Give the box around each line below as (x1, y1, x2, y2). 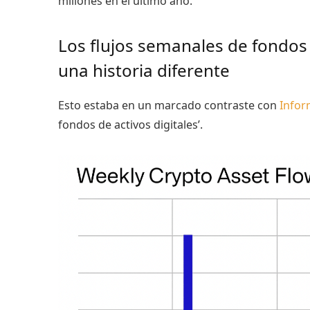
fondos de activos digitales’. (58, 117, 203, 133)
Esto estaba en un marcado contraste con (58, 98, 280, 113)
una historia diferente (58, 58, 230, 82)
